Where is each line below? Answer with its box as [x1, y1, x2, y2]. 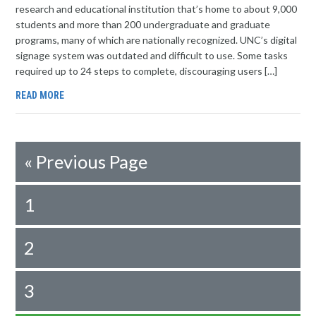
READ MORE [16, 90, 65, 101]
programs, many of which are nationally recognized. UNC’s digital [16, 34, 298, 46]
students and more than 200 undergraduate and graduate [16, 18, 271, 30]
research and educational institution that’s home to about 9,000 [16, 3, 298, 15]
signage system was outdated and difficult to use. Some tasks [16, 49, 288, 61]
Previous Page [36, 151, 148, 172]
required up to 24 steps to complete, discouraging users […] [16, 65, 278, 77]
